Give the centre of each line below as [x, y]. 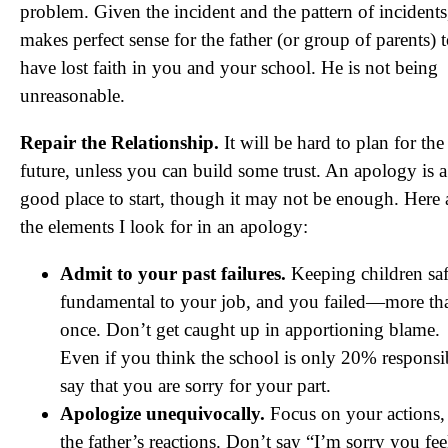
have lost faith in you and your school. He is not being [229, 67]
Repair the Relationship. [119, 142]
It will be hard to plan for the [331, 142]
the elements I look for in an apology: [164, 226]
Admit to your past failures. [173, 273]
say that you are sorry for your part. [195, 385]
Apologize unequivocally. [162, 413]
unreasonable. [72, 95]
